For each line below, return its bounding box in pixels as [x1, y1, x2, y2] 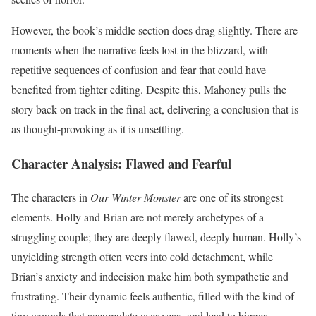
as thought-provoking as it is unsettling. [11, 121, 184, 136]
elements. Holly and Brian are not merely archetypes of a [11, 209, 264, 225]
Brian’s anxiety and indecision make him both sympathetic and [11, 269, 288, 284]
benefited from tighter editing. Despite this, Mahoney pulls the [11, 81, 286, 97]
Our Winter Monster [90, 190, 181, 205]
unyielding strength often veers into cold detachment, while [11, 249, 273, 265]
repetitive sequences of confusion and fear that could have [11, 61, 266, 77]
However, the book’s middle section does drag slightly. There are [11, 22, 298, 37]
